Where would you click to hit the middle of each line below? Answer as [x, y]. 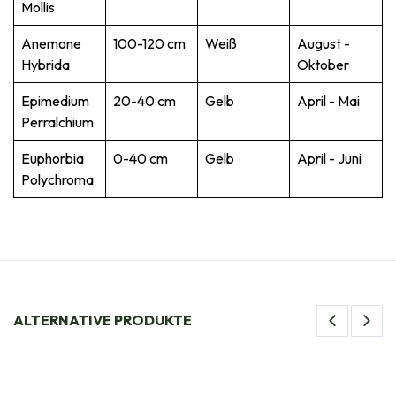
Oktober [323, 64]
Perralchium [57, 122]
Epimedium [55, 100]
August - [324, 43]
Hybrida [46, 64]
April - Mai [328, 100]
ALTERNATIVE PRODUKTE [103, 320]
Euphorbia [53, 158]
